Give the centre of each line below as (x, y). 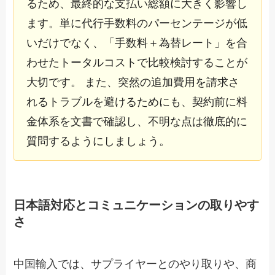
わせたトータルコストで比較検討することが (137, 62)
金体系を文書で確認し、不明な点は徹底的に (137, 121)
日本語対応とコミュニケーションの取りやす (137, 205)
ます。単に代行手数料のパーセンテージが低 (137, 23)
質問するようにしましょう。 (99, 141)
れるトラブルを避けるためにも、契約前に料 (137, 102)
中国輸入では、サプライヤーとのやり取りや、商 (135, 264)
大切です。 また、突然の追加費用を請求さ (133, 82)
